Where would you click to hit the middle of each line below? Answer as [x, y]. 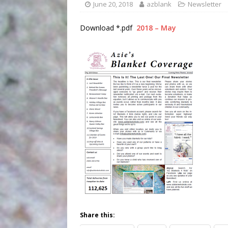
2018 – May [156, 28]
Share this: [97, 215]
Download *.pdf [108, 28]
